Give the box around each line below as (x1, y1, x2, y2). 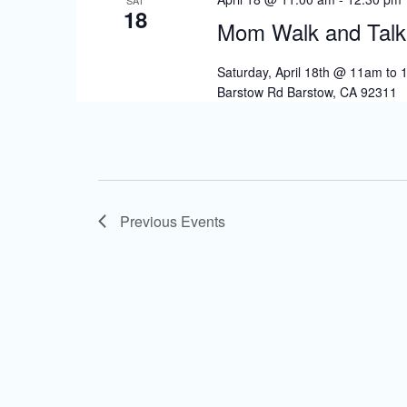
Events (181, 211, 225, 232)
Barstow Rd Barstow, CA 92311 (216, 82, 397, 101)
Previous (120, 211, 181, 232)
